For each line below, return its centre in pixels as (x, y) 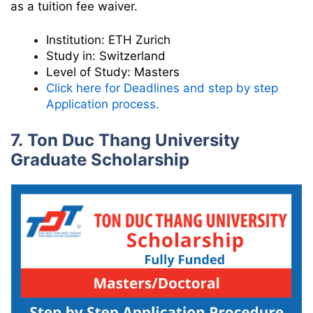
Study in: (73, 56)
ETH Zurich (139, 40)
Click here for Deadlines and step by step (162, 88)
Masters (157, 72)
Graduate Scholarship (100, 159)
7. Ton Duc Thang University (125, 140)
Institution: (77, 40)
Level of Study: (88, 72)
